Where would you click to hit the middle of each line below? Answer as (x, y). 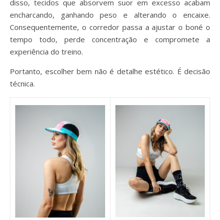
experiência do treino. (46, 52)
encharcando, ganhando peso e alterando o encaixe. (110, 15)
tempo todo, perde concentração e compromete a (110, 39)
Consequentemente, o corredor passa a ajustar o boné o (110, 27)
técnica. (22, 83)
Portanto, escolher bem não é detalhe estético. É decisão (110, 71)
